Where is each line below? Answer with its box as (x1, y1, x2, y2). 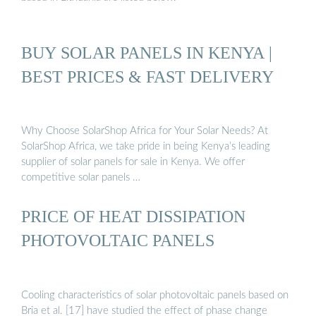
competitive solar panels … (21, 172, 140, 183)
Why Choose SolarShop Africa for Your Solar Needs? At (21, 126, 268, 137)
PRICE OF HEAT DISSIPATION (21, 207, 245, 226)
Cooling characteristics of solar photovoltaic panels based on (21, 289, 288, 300)
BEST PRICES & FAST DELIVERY (21, 66, 274, 86)
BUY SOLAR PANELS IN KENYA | (21, 42, 272, 62)
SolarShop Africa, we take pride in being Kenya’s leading (21, 141, 270, 152)
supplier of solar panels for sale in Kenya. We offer (21, 157, 245, 168)
